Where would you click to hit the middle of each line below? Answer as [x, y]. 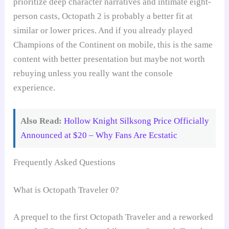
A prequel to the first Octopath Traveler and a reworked [113, 217]
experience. [35, 87]
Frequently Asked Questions [65, 163]
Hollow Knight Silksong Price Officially [137, 121]
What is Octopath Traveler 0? [66, 190]
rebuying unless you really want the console [93, 73]
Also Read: [41, 121]
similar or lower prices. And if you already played [103, 30]
